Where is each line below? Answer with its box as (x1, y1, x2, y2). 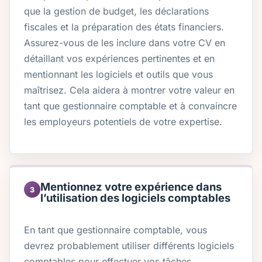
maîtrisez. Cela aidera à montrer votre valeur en (24, 84, 235, 96)
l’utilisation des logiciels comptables (40, 191, 230, 205)
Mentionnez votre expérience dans (40, 180, 222, 194)
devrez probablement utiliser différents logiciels (24, 240, 234, 252)
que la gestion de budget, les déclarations (24, 5, 209, 18)
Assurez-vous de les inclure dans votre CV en (24, 37, 225, 49)
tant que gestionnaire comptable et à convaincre (24, 100, 237, 112)
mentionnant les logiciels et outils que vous (24, 68, 213, 81)
